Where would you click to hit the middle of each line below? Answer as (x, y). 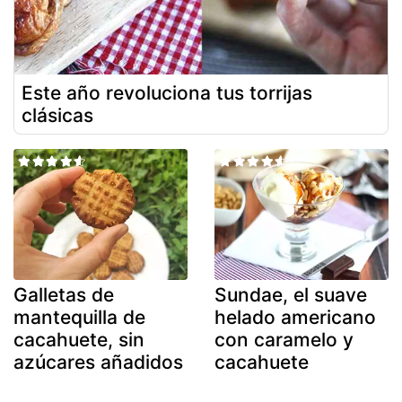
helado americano (295, 317)
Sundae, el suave (291, 294)
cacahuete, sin (79, 339)
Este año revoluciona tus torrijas (167, 93)
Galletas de (64, 294)
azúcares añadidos (98, 362)
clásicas (57, 116)
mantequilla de (79, 317)
